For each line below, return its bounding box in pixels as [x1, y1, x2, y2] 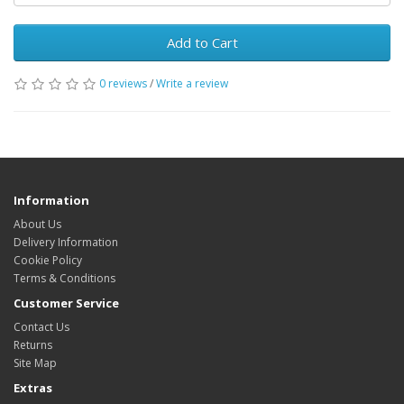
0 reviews [99, 76, 147, 91]
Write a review [156, 76, 228, 91]
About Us [14, 216, 61, 232]
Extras [14, 380, 52, 396]
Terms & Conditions [14, 271, 115, 286]
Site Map [14, 355, 57, 371]
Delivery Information [14, 234, 118, 250]
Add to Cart [166, 33, 238, 51]
